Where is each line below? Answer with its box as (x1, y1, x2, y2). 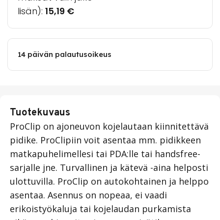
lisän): (18, 4, 45, 17)
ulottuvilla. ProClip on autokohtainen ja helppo (10, 175, 209, 187)
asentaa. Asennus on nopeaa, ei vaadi (10, 189, 167, 201)
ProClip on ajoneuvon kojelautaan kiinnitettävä (10, 120, 209, 132)
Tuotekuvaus (10, 106, 70, 119)
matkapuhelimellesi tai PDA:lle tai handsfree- (10, 147, 200, 160)
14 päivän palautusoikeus (18, 49, 111, 59)
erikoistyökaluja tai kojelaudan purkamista (10, 202, 191, 215)
